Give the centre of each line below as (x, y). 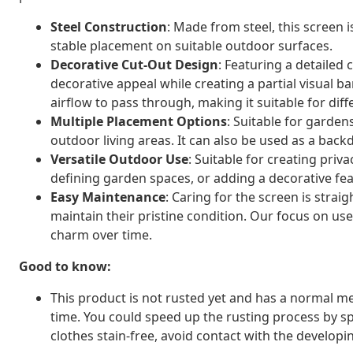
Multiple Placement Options (139, 121)
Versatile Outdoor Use (119, 159)
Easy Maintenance (108, 197)
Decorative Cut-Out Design (134, 64)
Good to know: (65, 266)
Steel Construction (109, 26)
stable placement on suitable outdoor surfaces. (191, 45)
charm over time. (101, 234)
